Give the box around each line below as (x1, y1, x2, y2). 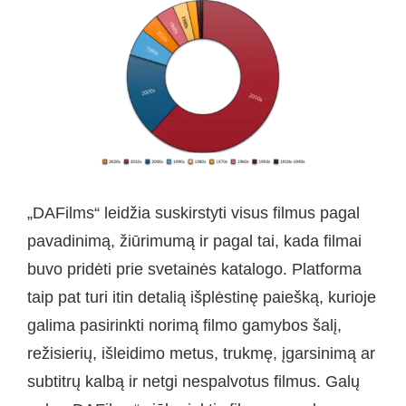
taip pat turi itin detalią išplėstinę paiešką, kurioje (27, 288, 376, 307)
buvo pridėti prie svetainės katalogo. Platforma (27, 260, 362, 279)
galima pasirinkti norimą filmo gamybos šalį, (27, 316, 342, 335)
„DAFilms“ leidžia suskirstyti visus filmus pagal (27, 204, 360, 223)
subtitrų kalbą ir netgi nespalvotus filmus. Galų (27, 372, 360, 391)
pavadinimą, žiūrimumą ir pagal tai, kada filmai (27, 232, 362, 251)
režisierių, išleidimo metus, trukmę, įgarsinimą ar (27, 344, 375, 363)
